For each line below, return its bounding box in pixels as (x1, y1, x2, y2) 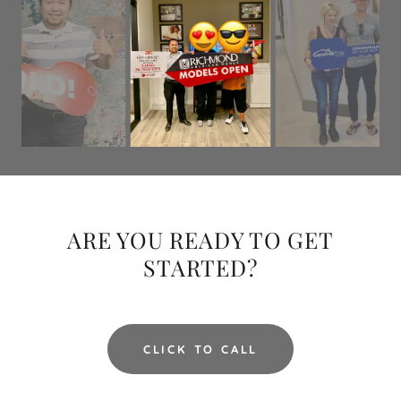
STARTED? (143, 252, 258, 283)
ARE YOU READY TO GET (67, 225, 334, 255)
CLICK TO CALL (142, 342, 259, 357)
